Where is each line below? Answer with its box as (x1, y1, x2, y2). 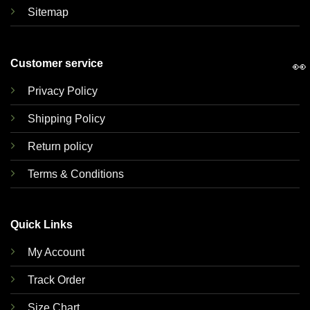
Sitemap (27, 6, 69, 19)
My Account (27, 246, 84, 259)
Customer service (10, 57, 103, 69)
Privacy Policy (27, 84, 98, 97)
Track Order (27, 274, 85, 286)
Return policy (27, 140, 93, 152)
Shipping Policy (27, 112, 105, 125)
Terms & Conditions (27, 167, 124, 180)
